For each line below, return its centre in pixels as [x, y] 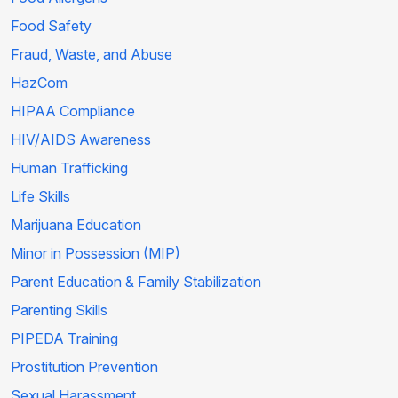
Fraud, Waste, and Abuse [92, 55]
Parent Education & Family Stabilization [136, 282]
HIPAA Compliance [73, 111]
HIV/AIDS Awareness [81, 140]
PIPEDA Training [64, 339]
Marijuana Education [76, 225]
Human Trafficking [69, 168]
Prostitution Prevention [84, 367]
